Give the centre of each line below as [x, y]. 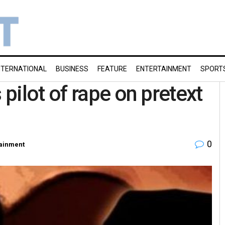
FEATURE [112, 69]
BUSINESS [72, 69]
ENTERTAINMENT [164, 69]
